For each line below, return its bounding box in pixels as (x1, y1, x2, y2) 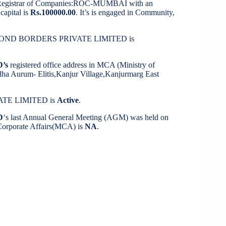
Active (57, 96, 79, 105)
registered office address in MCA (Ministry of (10, 61, 155, 70)
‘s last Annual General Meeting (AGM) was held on (3, 113, 168, 122)
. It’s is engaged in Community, (76, 8, 175, 17)
